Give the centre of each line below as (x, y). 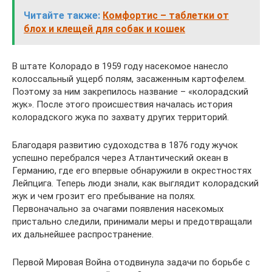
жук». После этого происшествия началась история (122, 104)
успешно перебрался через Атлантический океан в (120, 158)
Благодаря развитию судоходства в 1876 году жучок (125, 145)
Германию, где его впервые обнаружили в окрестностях (132, 170)
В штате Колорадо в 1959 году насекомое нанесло (120, 66)
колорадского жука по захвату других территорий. (121, 117)
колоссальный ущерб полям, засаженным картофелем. (129, 79)
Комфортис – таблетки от (166, 15)
